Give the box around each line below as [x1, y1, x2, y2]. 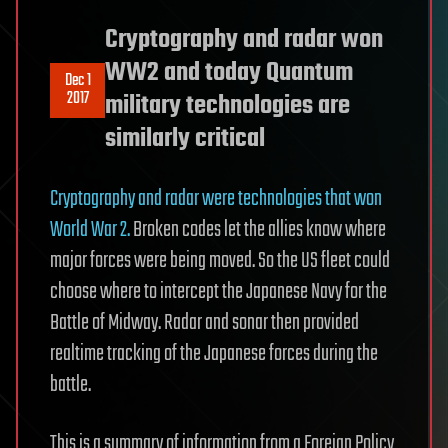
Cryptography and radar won [105, 20, 383, 61]
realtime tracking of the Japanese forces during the [50, 337, 378, 372]
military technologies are [105, 86, 350, 127]
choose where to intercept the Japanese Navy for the [50, 275, 387, 310]
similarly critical [105, 119, 265, 160]
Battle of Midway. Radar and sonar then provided [50, 306, 359, 341]
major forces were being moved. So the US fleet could [50, 244, 390, 279]
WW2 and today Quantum [105, 53, 353, 94]
